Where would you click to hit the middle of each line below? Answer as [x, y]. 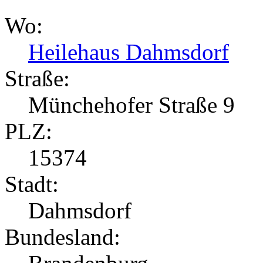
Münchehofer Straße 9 [131, 105]
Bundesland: [63, 237]
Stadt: [32, 184]
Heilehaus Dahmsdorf [129, 52]
